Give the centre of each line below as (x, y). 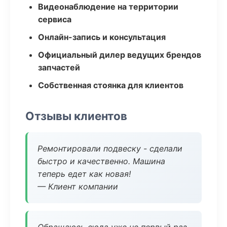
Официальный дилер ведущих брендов (120, 55)
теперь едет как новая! (84, 174)
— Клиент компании (78, 186)
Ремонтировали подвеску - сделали (110, 148)
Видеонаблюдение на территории (108, 7)
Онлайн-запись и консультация (102, 37)
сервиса (55, 19)
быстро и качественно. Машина (101, 161)
